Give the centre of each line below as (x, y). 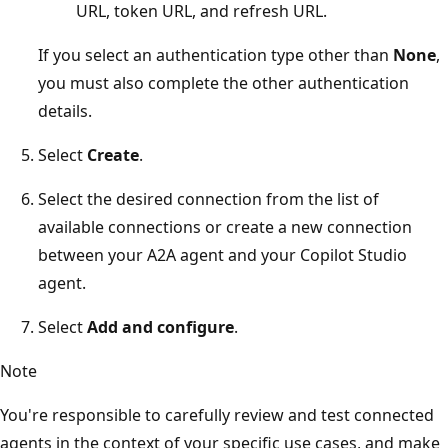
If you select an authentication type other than (215, 54)
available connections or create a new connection (225, 226)
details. (65, 110)
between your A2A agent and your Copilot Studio (222, 254)
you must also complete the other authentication (223, 82)
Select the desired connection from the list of (208, 198)
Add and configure (160, 326)
